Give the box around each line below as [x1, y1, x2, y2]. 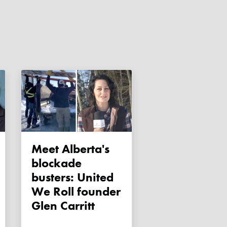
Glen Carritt [31, 198, 95, 214]
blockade [31, 155, 82, 171]
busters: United [31, 169, 113, 185]
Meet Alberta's [31, 141, 42, 157]
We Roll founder [31, 183, 121, 200]
